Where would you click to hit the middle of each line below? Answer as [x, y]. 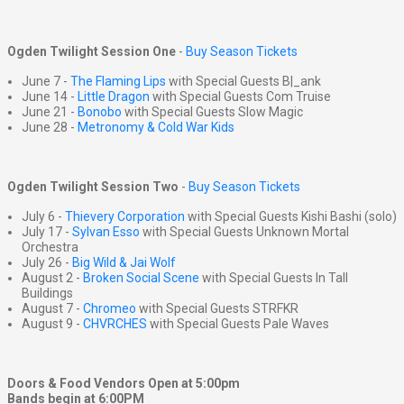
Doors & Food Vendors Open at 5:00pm [124, 384]
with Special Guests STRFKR [217, 309]
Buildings [47, 294]
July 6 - [43, 217]
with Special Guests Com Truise [240, 97]
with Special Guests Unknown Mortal [244, 232]
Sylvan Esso [106, 232]
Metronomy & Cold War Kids [156, 128]
